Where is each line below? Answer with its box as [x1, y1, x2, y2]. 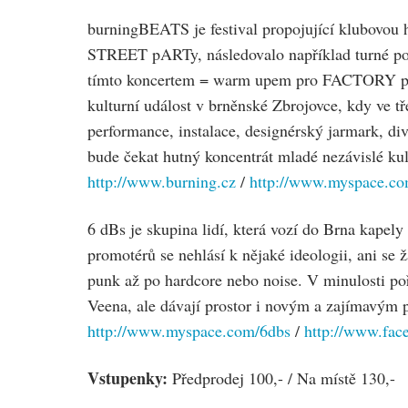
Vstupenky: [87, 366, 168, 390]
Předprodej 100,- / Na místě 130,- [168, 367, 395, 389]
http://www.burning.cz [87, 170, 236, 192]
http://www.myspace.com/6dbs [87, 320, 291, 342]
